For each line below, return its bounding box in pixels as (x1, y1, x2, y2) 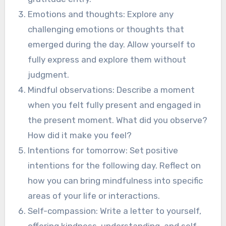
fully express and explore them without (28, 54, 187, 65)
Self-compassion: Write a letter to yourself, (28, 205, 202, 216)
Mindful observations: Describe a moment (28, 84, 195, 95)
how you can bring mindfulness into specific (28, 175, 203, 186)
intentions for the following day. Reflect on (28, 160, 201, 171)
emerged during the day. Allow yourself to (28, 39, 196, 49)
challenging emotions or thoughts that (28, 24, 185, 34)
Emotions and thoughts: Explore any (28, 9, 174, 19)
